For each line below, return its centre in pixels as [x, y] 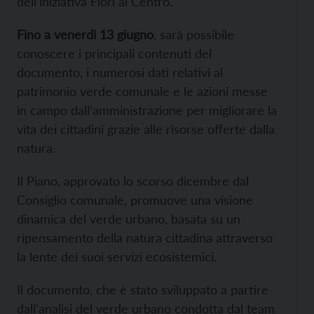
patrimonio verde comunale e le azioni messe [142, 91]
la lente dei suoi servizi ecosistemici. [117, 256]
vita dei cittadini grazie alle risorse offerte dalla [146, 129]
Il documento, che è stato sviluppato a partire [143, 289]
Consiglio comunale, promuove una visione [135, 199]
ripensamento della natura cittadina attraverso [145, 237]
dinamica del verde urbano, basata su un [129, 218]
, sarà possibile [194, 34]
